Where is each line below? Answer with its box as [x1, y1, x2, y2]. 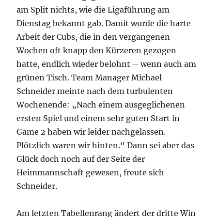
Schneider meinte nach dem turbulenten [16, 86, 173, 96]
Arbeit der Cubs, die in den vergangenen [16, 32, 170, 42]
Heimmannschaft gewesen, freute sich [16, 168, 165, 178]
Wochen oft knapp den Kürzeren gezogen [16, 46, 177, 56]
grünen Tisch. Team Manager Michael [16, 73, 162, 83]
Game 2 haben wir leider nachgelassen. [16, 127, 166, 137]
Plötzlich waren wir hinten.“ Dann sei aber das [16, 140, 195, 151]
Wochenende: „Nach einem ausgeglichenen [16, 100, 186, 110]
